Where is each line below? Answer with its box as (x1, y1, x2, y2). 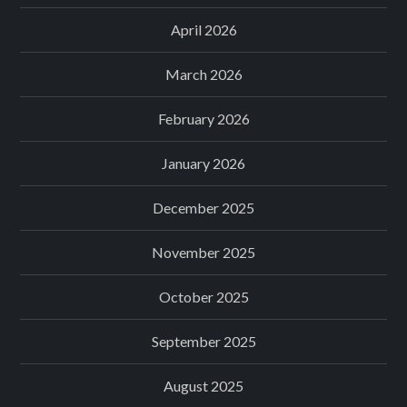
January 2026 (162, 154, 245, 172)
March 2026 (164, 65, 243, 83)
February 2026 (157, 109, 250, 127)
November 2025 (152, 243, 255, 261)
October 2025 (158, 287, 249, 305)
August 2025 (164, 376, 243, 394)
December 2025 (153, 198, 254, 216)
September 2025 (151, 332, 256, 350)
